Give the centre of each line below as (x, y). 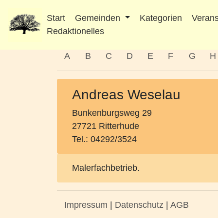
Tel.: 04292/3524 (104, 139)
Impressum (86, 205)
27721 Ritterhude (106, 126)
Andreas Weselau (126, 95)
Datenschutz (139, 205)
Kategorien (161, 18)
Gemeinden (99, 18)
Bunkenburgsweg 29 (112, 113)
